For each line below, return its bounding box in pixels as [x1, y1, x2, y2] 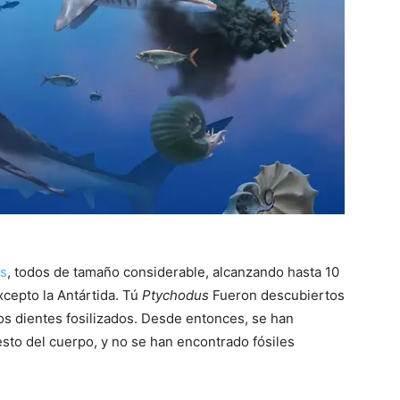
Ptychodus [142, 286, 209, 304]
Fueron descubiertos [209, 286, 345, 304]
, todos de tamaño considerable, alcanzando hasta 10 [7, 262, 339, 280]
